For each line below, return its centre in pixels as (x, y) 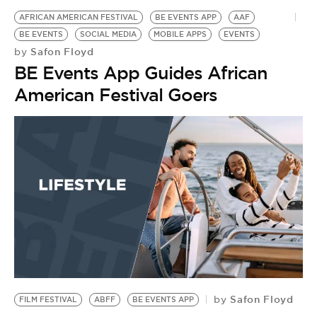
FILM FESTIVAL (48, 300)
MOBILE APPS (180, 34)
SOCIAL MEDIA (108, 34)
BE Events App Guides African (141, 73)
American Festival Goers (116, 94)
